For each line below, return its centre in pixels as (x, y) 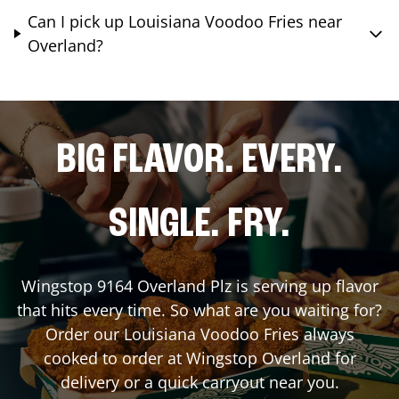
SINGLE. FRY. (199, 225)
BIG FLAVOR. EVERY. (199, 161)
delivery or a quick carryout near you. (199, 382)
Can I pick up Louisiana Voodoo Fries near (185, 21)
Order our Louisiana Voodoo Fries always (199, 334)
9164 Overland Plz (164, 285)
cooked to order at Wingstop (152, 358)
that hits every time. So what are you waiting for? (199, 309)
